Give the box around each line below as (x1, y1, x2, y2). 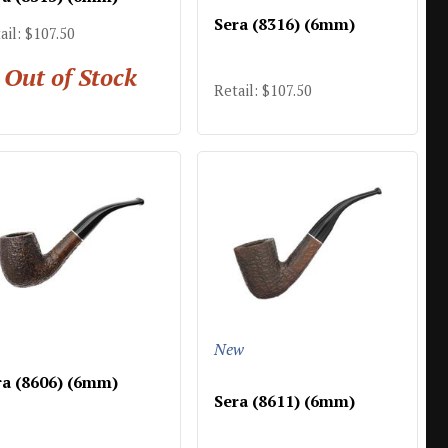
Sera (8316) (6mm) (213, 13, 355, 36)
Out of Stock (3, 60, 137, 93)
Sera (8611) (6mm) (213, 389, 355, 412)
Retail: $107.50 (213, 80, 312, 100)
